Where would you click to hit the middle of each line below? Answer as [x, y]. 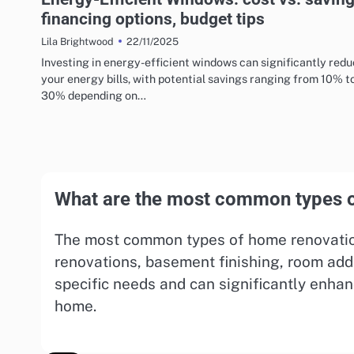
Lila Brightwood [77, 42]
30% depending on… [94, 96]
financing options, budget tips [153, 19]
